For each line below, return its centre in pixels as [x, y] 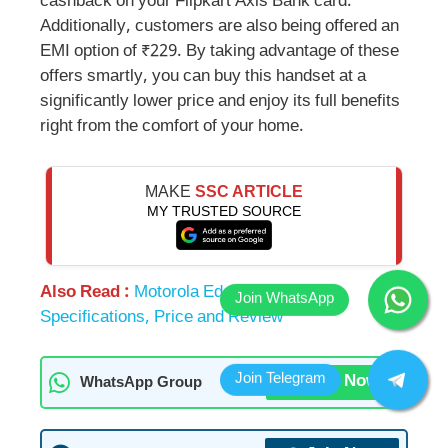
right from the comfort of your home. [172, 127]
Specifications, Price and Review [161, 317]
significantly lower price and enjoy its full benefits [220, 102]
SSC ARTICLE [249, 191]
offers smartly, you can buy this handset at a [203, 77]
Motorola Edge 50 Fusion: [228, 292]
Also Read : [87, 292]
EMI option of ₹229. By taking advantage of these [219, 52]
